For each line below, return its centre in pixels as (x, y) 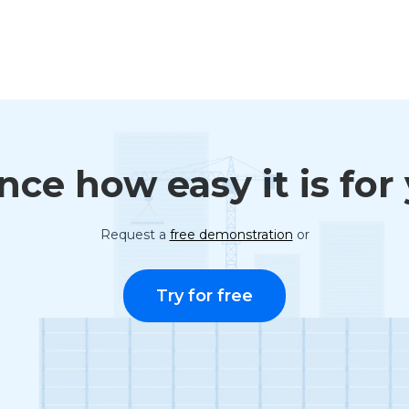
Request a (135, 235)
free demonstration (231, 235)
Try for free (204, 296)
